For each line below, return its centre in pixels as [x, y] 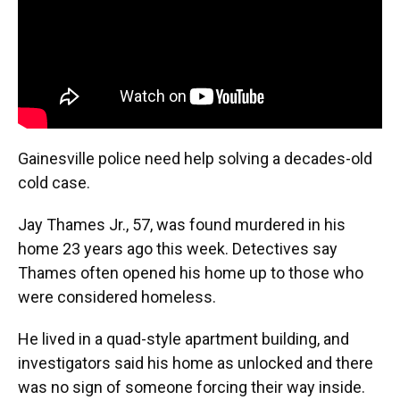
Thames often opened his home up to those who [191, 272]
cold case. [54, 182]
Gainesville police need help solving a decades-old [195, 158]
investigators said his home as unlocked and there [196, 362]
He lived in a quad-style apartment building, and [183, 338]
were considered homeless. [117, 296]
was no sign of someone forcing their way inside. [192, 387]
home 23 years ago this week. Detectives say [178, 248]
